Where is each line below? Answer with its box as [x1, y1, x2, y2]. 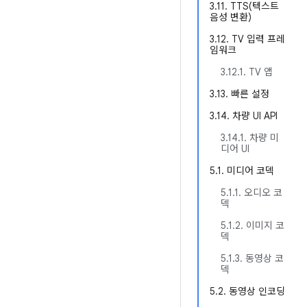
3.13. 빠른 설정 [210, 88, 269, 100]
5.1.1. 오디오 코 [221, 186, 282, 199]
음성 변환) [210, 11, 251, 23]
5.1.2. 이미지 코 [221, 219, 284, 232]
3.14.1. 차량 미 [221, 132, 279, 144]
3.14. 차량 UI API [210, 110, 278, 122]
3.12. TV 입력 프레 [210, 33, 285, 45]
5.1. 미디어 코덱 [210, 164, 274, 177]
